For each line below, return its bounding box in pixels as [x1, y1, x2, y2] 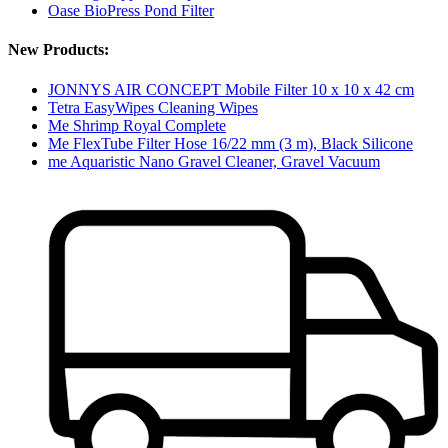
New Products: [8, 41, 109, 59]
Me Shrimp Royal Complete [48, 116, 226, 134]
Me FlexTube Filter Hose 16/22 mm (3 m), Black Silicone [48, 134, 413, 152]
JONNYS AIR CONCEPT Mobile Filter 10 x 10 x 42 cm [48, 80, 414, 98]
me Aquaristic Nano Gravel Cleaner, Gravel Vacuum [48, 152, 380, 170]
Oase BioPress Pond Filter [48, 2, 214, 20]
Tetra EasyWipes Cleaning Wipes [48, 98, 258, 116]
